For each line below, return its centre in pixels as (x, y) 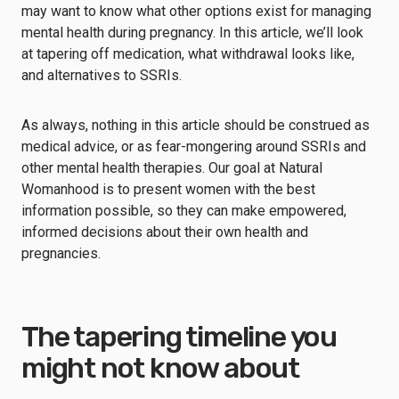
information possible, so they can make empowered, (184, 210)
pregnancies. (63, 253)
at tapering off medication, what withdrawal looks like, (188, 53)
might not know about (160, 367)
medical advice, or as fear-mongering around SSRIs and (194, 146)
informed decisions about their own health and (165, 232)
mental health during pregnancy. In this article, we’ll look (192, 32)
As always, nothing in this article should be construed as (195, 125)
